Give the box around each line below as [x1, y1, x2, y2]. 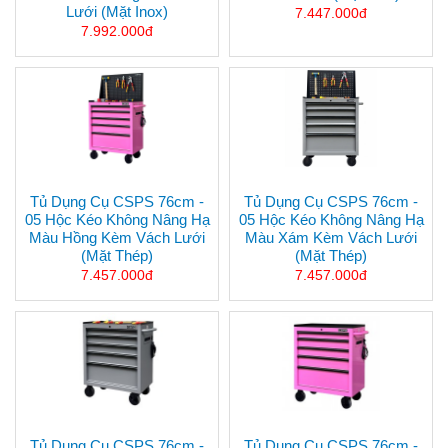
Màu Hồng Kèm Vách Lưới [29, 229, 205, 247]
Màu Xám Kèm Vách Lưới [245, 229, 417, 247]
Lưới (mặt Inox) [66, 3, 168, 21]
